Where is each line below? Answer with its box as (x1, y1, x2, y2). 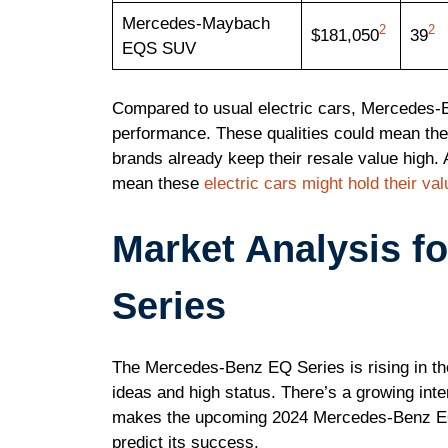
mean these (112, 173, 204, 193)
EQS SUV (121, 39, 196, 59)
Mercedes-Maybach (121, 14, 270, 34)
